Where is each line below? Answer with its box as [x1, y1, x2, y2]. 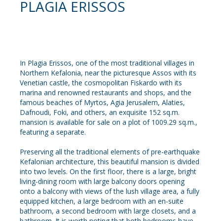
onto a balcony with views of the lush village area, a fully [20, 186, 199, 196]
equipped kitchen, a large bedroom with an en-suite [20, 196, 184, 206]
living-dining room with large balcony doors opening [20, 177, 184, 186]
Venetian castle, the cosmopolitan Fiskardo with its [20, 78, 182, 88]
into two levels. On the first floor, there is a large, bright [20, 167, 196, 177]
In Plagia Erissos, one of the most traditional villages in [20, 58, 194, 68]
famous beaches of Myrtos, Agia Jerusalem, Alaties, [20, 98, 185, 108]
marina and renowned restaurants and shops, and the [20, 88, 191, 98]
